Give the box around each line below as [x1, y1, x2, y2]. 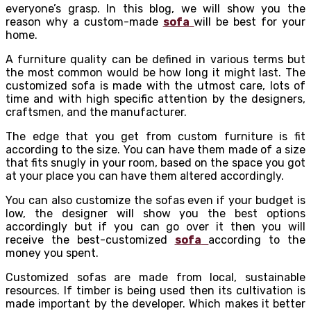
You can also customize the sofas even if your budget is [6, 193, 305, 207]
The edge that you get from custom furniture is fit [6, 129, 305, 143]
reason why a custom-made [6, 15, 163, 28]
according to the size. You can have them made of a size [6, 142, 305, 156]
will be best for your [194, 15, 306, 28]
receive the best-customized [6, 233, 175, 246]
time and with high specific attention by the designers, [6, 92, 305, 106]
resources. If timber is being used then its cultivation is [6, 283, 305, 297]
